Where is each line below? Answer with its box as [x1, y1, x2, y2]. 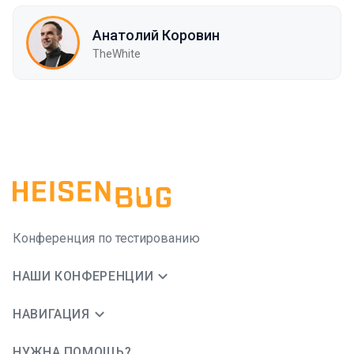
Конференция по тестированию [13, 231, 200, 247]
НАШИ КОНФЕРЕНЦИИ [13, 269, 154, 284]
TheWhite [92, 47, 141, 60]
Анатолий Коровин [92, 26, 220, 43]
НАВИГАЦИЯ [13, 307, 90, 322]
